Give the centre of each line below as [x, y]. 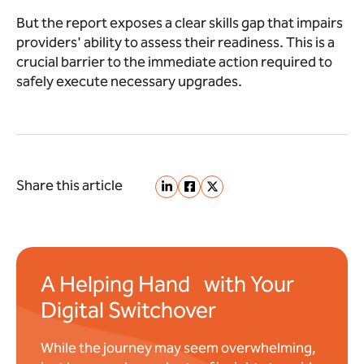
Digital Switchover [128, 310]
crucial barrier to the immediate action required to [174, 61]
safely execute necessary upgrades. [129, 81]
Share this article [69, 185]
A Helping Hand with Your [167, 284]
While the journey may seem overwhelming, [178, 347]
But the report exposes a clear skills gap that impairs [180, 22]
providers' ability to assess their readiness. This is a [175, 42]
